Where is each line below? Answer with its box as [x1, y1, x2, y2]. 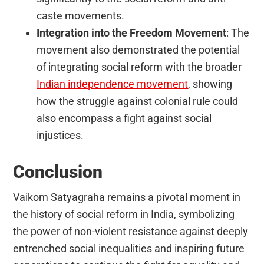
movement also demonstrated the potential [37, 43, 240, 56]
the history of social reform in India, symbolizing [13, 207, 235, 220]
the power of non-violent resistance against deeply [13, 225, 249, 237]
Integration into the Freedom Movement [37, 26, 227, 39]
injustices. [37, 128, 84, 141]
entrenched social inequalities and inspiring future [13, 242, 245, 255]
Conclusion [13, 161, 103, 182]
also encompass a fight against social [37, 111, 212, 124]
